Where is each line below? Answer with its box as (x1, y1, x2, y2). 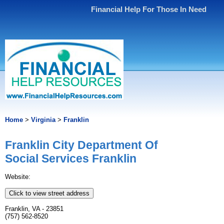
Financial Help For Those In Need (91, 5, 207, 13)
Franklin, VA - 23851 (5, 205, 63, 213)
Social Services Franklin (5, 152, 136, 165)
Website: (5, 173, 30, 181)
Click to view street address (9, 189, 89, 197)
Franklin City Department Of (5, 138, 158, 152)
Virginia (31, 116, 55, 123)
